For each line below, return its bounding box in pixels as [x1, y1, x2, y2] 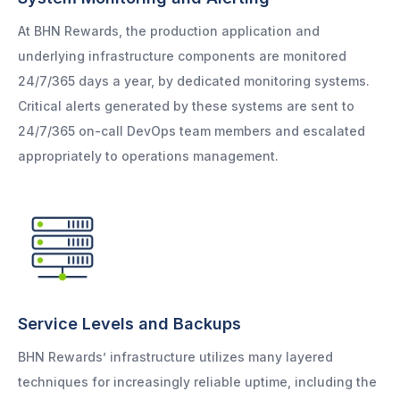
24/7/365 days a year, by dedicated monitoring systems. [18, 73, 370, 89]
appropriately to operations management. [18, 148, 279, 164]
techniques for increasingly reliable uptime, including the [18, 374, 377, 390]
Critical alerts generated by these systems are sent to [18, 98, 354, 114]
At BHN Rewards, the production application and [18, 23, 320, 39]
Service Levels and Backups [18, 314, 241, 334]
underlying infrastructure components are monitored [18, 48, 346, 64]
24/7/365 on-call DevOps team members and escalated [18, 123, 365, 139]
